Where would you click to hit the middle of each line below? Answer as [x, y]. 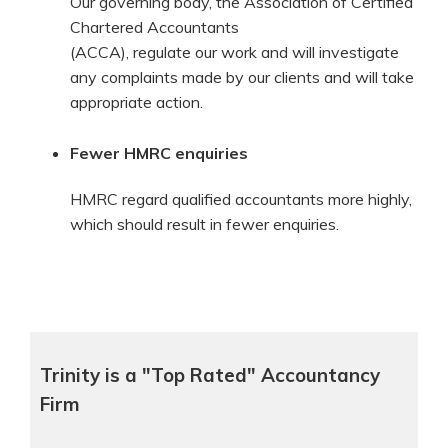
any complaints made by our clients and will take [242, 76]
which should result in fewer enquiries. [204, 223]
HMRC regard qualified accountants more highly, [241, 198]
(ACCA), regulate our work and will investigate [234, 51]
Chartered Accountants [154, 26]
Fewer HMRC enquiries [159, 152]
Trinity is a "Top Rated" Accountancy [210, 375]
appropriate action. [136, 101]
